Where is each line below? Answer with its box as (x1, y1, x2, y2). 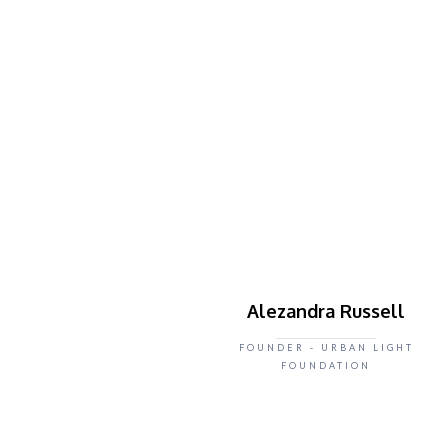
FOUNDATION (281, 360, 371, 371)
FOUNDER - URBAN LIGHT (238, 342, 414, 353)
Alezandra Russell (247, 300, 405, 322)
